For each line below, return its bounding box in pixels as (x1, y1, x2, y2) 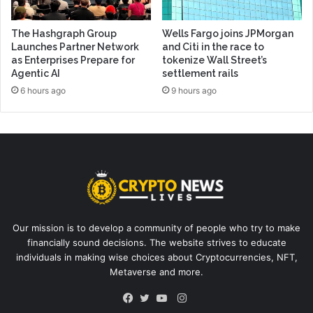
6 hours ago (20, 85, 66, 96)
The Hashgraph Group (11, 28, 117, 40)
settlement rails (162, 68, 238, 80)
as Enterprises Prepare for (11, 54, 135, 66)
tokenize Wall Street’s (162, 54, 267, 66)
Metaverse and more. (110, 265, 203, 277)
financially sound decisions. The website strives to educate (27, 236, 286, 248)
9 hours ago (171, 85, 217, 96)
